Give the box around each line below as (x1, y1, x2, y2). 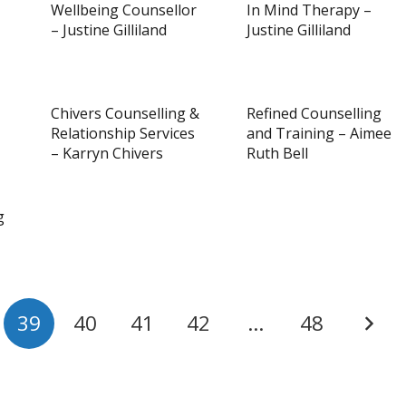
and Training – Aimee (246, 123, 391, 143)
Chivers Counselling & (51, 103, 199, 123)
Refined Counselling (246, 103, 382, 123)
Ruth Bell (246, 143, 308, 163)
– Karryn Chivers (51, 143, 163, 163)
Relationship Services (51, 123, 195, 143)
